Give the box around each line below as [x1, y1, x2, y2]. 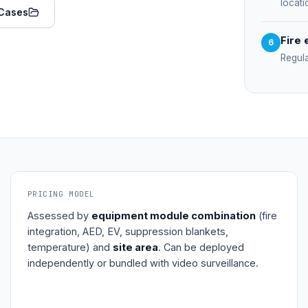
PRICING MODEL [27, 189, 95, 199]
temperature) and [27, 241, 113, 253]
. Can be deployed [157, 241, 244, 253]
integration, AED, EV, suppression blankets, [27, 225, 228, 237]
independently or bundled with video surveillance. [27, 257, 258, 269]
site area [112, 241, 158, 253]
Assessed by [27, 210, 91, 221]
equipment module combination [91, 210, 256, 221]
